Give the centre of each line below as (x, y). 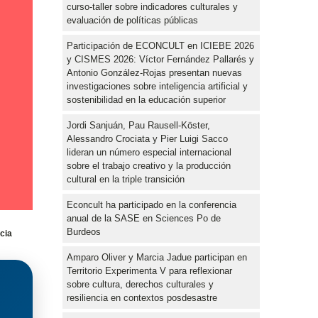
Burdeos (84, 231)
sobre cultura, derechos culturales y (140, 284)
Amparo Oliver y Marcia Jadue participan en (157, 257)
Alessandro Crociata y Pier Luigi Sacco (147, 138)
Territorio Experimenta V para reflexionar (149, 270)
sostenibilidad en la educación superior (146, 99)
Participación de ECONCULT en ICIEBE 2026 (160, 45)
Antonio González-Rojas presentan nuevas (154, 72)
